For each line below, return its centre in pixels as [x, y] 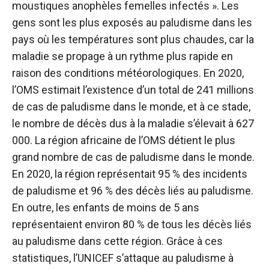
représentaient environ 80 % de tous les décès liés [132, 225]
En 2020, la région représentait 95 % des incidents [130, 174]
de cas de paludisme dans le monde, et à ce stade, [131, 107]
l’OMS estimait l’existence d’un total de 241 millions [133, 90]
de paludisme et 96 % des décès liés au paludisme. [133, 191]
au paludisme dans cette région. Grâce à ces [117, 241]
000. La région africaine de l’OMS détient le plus [124, 141]
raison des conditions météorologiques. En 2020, [128, 73]
